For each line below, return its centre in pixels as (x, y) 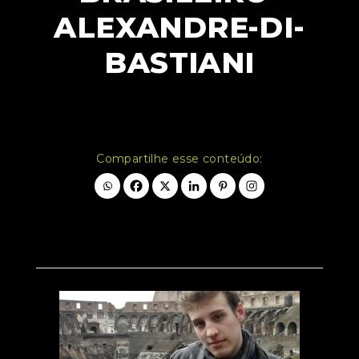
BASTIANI (179, 63)
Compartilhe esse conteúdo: (179, 159)
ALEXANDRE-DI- (179, 28)
